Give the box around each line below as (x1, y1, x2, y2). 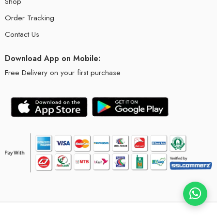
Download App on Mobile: (5, 53, 100, 64)
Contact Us (5, 29, 39, 40)
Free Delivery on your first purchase (5, 67, 123, 78)
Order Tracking (5, 12, 54, 24)
